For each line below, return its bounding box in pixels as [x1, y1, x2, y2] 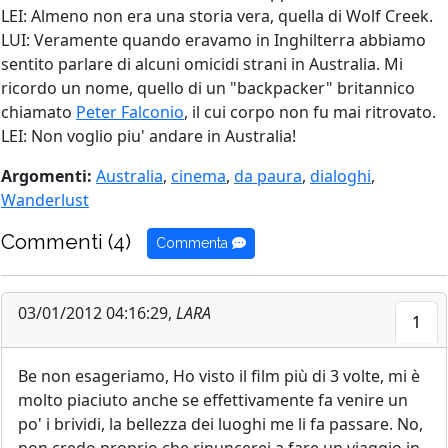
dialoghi [310, 165, 371, 187]
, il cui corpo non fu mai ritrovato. [184, 101, 436, 123]
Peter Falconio [76, 101, 184, 123]
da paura [234, 165, 302, 187]
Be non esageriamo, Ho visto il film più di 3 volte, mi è [18, 365, 420, 387]
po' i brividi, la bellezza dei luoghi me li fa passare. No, [18, 413, 423, 435]
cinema [171, 165, 226, 187]
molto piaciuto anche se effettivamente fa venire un [18, 389, 408, 411]
